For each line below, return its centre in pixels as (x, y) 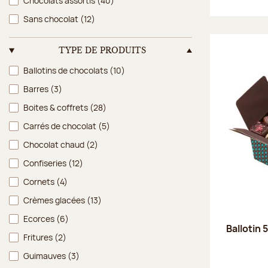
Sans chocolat (52, 19)
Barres (37, 89)
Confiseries (46, 163)
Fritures (39, 237)
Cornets (40, 181)
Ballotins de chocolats (66, 70)
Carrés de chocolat (61, 126)
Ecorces (40, 218)
